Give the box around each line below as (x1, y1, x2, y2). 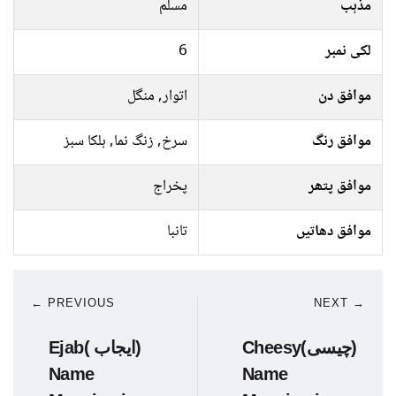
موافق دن (318, 84, 371, 110)
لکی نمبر (325, 39, 371, 65)
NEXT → (314, 296, 365, 309)
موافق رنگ (312, 129, 371, 155)
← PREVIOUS (31, 296, 115, 309)
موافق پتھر (308, 174, 371, 200)
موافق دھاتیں (296, 219, 371, 245)
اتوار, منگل (127, 84, 187, 110)
